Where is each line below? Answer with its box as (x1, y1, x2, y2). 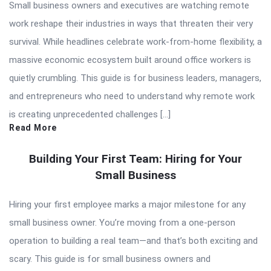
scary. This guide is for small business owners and (9, 253, 211, 264)
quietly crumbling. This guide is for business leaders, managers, (9, 72, 261, 83)
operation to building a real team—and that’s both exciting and (9, 235, 258, 246)
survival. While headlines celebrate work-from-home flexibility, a (9, 36, 262, 47)
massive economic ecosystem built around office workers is (9, 54, 251, 65)
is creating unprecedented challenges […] (9, 108, 171, 120)
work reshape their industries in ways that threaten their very (9, 18, 253, 29)
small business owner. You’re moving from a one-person (9, 217, 235, 228)
